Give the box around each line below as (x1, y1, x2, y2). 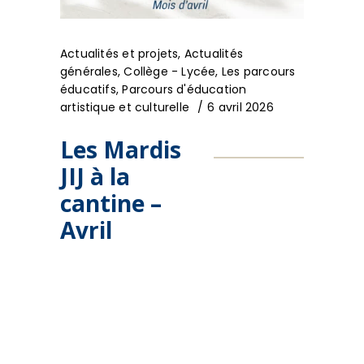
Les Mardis (60, 134, 181, 166)
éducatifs (60, 81, 116, 98)
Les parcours (221, 63, 296, 80)
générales (60, 63, 118, 80)
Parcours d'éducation (122, 81, 247, 98)
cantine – (60, 188, 162, 219)
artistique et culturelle (60, 99, 190, 116)
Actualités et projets (60, 45, 179, 63)
